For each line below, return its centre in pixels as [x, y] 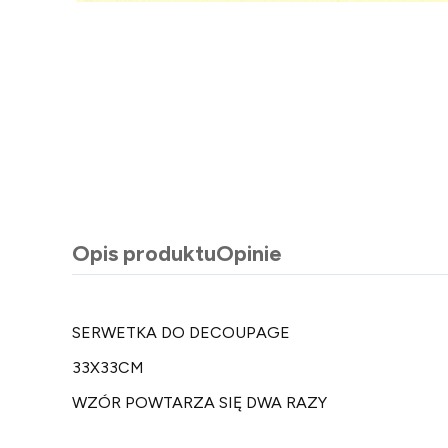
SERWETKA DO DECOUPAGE [181, 332]
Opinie [249, 253]
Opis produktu [144, 253]
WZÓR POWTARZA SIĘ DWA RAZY [199, 402]
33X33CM [108, 367]
